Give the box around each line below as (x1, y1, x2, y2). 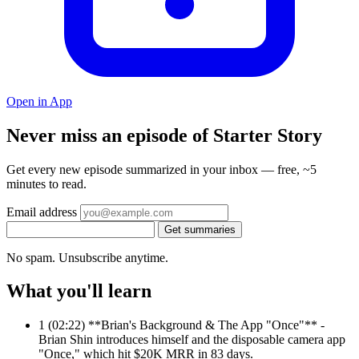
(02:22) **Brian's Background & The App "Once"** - (48, 318, 325, 333)
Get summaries (164, 223, 236, 236)
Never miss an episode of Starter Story (6, 124, 322, 146)
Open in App (6, 94, 72, 108)
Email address (6, 204, 77, 219)
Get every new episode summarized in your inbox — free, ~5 (6, 162, 317, 176)
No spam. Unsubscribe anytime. (6, 250, 168, 264)
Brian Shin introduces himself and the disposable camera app (38, 333, 345, 347)
